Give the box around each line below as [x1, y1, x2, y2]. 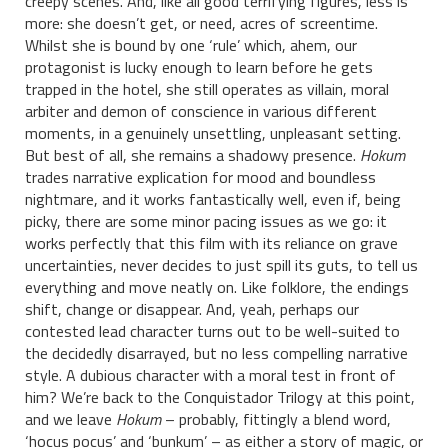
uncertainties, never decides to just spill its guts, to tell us [25, 252, 418, 277]
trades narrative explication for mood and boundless [25, 164, 376, 189]
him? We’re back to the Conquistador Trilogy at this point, [25, 384, 415, 409]
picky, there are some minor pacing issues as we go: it [25, 208, 387, 233]
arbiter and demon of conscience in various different [25, 98, 377, 123]
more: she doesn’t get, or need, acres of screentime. [25, 10, 378, 35]
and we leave [25, 406, 116, 431]
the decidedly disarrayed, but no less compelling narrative [25, 340, 408, 365]
